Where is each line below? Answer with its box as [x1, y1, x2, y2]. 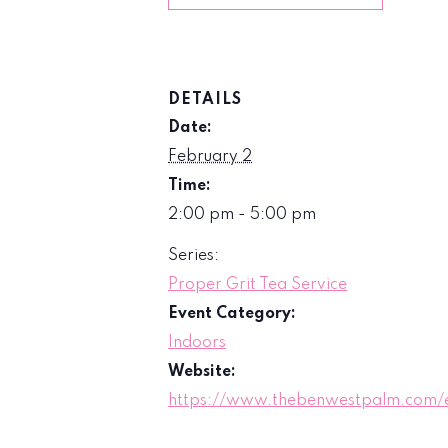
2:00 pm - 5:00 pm [168, 207, 316, 223]
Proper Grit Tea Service [168, 277, 347, 293]
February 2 [168, 149, 252, 165]
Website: [168, 364, 236, 380]
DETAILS [168, 92, 242, 108]
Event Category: [168, 306, 296, 322]
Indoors [168, 335, 226, 351]
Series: [168, 248, 219, 264]
